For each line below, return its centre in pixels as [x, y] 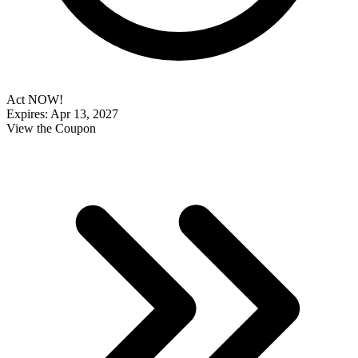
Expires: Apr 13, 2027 [62, 114]
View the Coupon [51, 129]
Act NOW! [35, 100]
